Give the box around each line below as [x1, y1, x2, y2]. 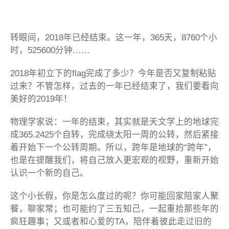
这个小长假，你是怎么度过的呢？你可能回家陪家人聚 [10, 191, 219, 201]
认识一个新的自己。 [10, 168, 88, 178]
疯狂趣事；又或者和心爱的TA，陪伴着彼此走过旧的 [10, 217, 212, 226]
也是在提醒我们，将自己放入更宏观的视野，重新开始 [10, 155, 219, 165]
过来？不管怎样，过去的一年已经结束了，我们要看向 [10, 81, 219, 91]
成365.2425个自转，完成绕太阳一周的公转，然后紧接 [10, 130, 219, 140]
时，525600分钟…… [10, 45, 90, 55]
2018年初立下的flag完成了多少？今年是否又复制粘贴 [10, 68, 216, 78]
